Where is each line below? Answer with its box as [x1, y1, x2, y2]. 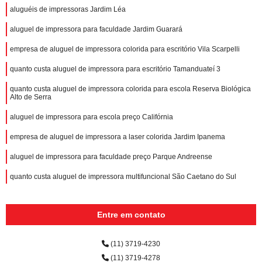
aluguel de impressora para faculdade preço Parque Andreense [10, 152, 212, 161]
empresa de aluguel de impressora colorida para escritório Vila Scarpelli [10, 44, 240, 53]
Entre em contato [96, 209, 166, 219]
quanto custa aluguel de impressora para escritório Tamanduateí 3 [10, 64, 220, 73]
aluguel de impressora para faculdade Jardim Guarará [10, 25, 182, 33]
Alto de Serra [10, 92, 51, 101]
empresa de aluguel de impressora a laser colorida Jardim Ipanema [10, 132, 225, 141]
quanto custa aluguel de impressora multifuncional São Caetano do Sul [10, 172, 236, 181]
